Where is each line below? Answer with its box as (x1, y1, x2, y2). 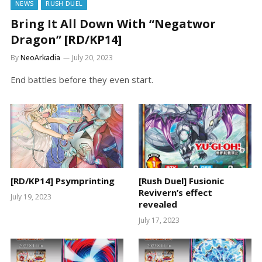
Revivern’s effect (139, 186, 212, 198)
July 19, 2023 (11, 191, 51, 202)
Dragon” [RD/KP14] (11, 32, 122, 48)
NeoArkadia (20, 53, 60, 63)
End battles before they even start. (11, 74, 153, 86)
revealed (139, 198, 177, 210)
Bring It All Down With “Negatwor (11, 16, 216, 32)
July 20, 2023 (72, 53, 113, 63)
